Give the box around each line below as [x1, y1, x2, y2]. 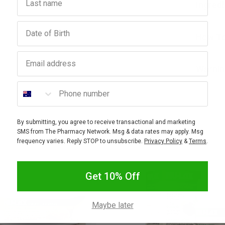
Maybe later [91, 200, 134, 210]
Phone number [17, 80, 72, 90]
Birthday [17, 20, 48, 30]
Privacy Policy [144, 137, 182, 145]
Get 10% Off [85, 170, 140, 182]
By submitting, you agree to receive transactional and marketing [17, 118, 195, 126]
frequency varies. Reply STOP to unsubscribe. [17, 137, 144, 145]
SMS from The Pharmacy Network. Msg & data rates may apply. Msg [17, 128, 203, 135]
